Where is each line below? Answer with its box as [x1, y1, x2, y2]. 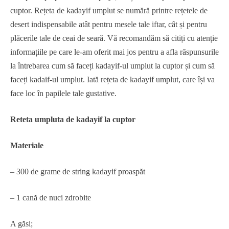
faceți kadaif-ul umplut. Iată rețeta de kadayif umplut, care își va [10, 75, 215, 84]
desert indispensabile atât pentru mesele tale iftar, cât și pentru [10, 20, 207, 29]
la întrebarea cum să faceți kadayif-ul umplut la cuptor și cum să [10, 61, 215, 70]
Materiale [10, 141, 43, 150]
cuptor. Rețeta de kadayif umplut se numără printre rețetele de [10, 6, 208, 15]
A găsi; [10, 219, 33, 228]
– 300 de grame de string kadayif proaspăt [10, 167, 145, 176]
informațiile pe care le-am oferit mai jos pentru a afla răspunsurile [10, 48, 219, 56]
